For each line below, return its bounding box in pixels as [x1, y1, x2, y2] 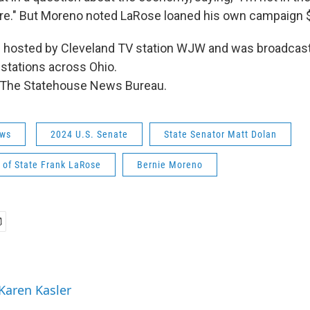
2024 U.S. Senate [51, 128, 128, 140]
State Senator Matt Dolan [164, 128, 277, 140]
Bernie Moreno [137, 158, 203, 170]
